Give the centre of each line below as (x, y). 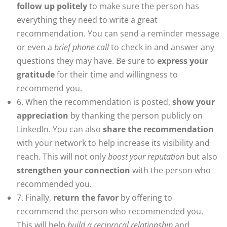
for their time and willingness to (116, 75)
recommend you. (49, 88)
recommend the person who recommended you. (110, 212)
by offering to (145, 198)
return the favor (86, 198)
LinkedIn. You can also (60, 129)
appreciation (43, 116)
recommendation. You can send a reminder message (118, 34)
